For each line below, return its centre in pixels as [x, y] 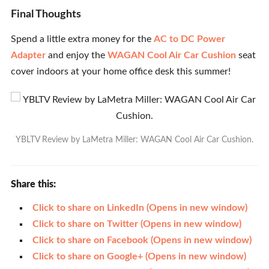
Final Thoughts [46, 14]
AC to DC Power [189, 39]
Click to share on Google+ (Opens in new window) [139, 256]
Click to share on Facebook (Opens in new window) [142, 240]
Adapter [28, 55]
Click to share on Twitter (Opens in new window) [137, 224]
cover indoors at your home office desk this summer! [120, 71]
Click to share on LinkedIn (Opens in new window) [140, 208]
